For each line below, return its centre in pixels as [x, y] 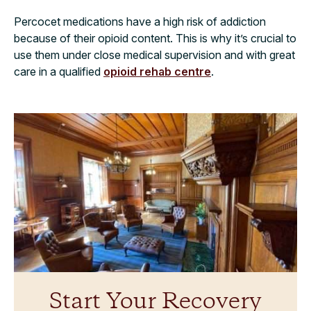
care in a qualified [59, 71]
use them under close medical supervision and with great [154, 54]
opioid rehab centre [157, 71]
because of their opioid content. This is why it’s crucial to [155, 38]
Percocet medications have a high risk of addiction [140, 21]
